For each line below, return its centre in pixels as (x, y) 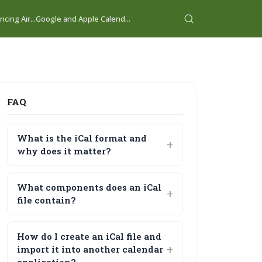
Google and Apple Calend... (83, 18)
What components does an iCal (89, 187)
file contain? (47, 200)
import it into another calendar (90, 249)
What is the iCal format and (82, 138)
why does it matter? (64, 151)
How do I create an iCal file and (89, 236)
